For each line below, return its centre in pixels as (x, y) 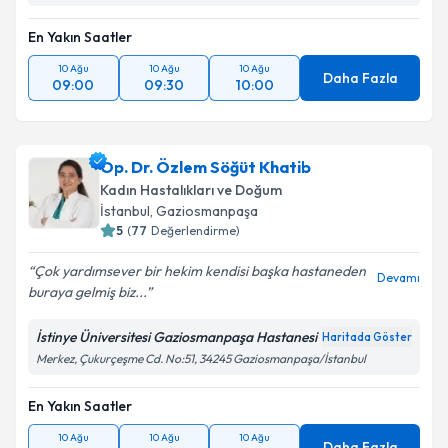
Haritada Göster (367, 337)
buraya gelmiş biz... (87, 292)
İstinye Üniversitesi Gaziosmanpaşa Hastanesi (176, 337)
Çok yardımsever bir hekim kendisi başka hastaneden (200, 271)
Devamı (398, 277)
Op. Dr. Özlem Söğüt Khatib (205, 167)
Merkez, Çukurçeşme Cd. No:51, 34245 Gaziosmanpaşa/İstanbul (201, 358)
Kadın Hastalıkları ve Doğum (191, 190)
